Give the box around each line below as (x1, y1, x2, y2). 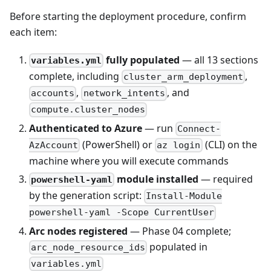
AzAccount (29, 140, 78, 151)
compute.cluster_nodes (31, 104, 146, 116)
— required (198, 172, 253, 186)
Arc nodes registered (29, 224, 128, 238)
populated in (147, 240, 208, 253)
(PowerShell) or (80, 137, 155, 151)
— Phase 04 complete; (128, 224, 231, 238)
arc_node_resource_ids (31, 241, 146, 253)
